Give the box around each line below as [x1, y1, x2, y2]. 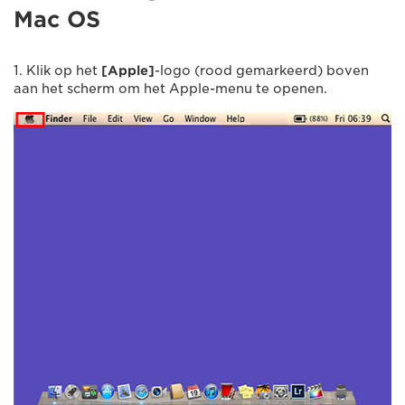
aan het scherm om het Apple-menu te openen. [14, 80, 327, 96]
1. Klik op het [14, 62, 101, 78]
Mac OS [14, 5, 100, 33]
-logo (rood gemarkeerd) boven [155, 62, 369, 78]
